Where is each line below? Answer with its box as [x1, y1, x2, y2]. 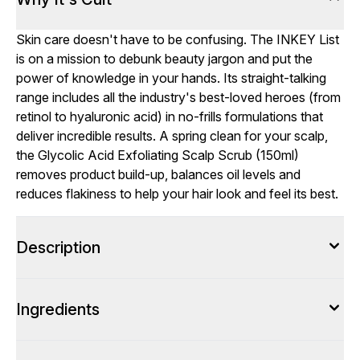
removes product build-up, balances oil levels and [16, 166, 301, 182]
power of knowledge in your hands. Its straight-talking [16, 70, 326, 86]
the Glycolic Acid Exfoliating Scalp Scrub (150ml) [16, 147, 299, 163]
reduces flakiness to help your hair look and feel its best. [16, 186, 338, 202]
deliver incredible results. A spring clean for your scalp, [16, 128, 328, 144]
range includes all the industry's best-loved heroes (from [16, 89, 341, 105]
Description [16, 238, 100, 257]
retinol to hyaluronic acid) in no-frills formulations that [16, 108, 323, 125]
